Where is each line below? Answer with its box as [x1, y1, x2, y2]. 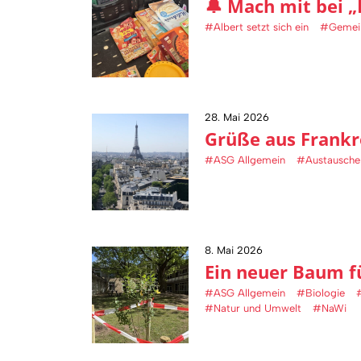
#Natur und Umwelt [205, 302, 301, 315]
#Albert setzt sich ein [205, 21, 309, 34]
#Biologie [297, 287, 345, 300]
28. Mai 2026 [205, 111, 269, 124]
